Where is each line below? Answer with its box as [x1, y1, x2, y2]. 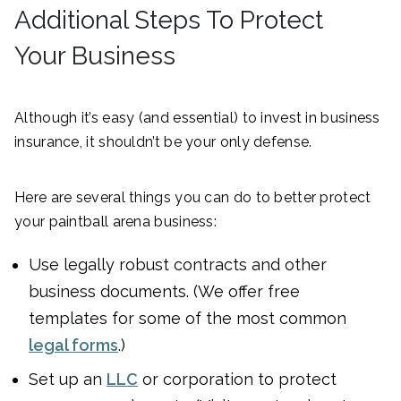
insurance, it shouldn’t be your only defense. [14, 132, 312, 150]
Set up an [29, 369, 107, 388]
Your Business [14, 40, 175, 71]
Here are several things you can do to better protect [14, 188, 371, 206]
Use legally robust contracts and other [29, 254, 327, 274]
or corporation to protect [138, 369, 337, 388]
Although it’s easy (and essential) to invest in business [14, 108, 380, 126]
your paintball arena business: [14, 212, 218, 230]
